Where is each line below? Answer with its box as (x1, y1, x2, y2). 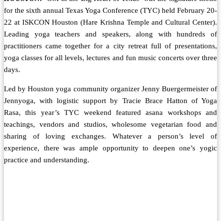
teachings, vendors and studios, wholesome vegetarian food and (4, 120, 217, 129)
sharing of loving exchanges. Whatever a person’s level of (4, 132, 217, 141)
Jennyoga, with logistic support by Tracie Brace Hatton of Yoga (4, 97, 217, 105)
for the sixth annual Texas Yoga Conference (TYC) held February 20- (4, 6, 217, 15)
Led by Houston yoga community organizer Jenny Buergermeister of (4, 85, 217, 93)
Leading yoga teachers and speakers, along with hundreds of (4, 30, 217, 38)
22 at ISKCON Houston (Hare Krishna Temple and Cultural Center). (4, 18, 217, 27)
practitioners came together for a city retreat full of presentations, (4, 42, 217, 50)
